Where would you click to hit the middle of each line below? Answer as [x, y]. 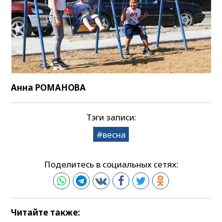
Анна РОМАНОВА [49, 88]
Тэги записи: [111, 117]
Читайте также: [46, 213]
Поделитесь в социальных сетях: [111, 165]
